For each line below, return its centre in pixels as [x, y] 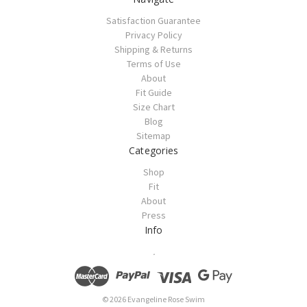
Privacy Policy [153, 35]
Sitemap [153, 136]
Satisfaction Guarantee [153, 21]
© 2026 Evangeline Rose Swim [153, 299]
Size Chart [153, 107]
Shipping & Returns [153, 50]
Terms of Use [153, 64]
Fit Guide [153, 93]
